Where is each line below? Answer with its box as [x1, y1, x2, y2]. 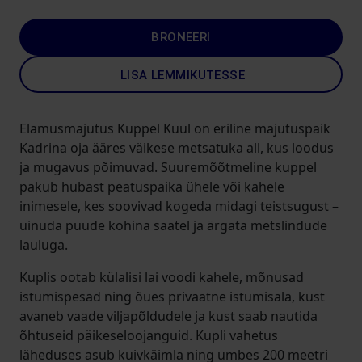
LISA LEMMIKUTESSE [120, 68, 246, 82]
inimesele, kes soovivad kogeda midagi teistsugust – [19, 197, 339, 215]
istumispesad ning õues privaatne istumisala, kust [19, 288, 325, 305]
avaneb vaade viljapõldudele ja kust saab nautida [19, 307, 318, 325]
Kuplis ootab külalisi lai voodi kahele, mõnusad [19, 268, 304, 286]
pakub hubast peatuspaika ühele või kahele [19, 178, 284, 196]
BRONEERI [151, 30, 211, 44]
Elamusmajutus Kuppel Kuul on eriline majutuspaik [19, 120, 330, 137]
